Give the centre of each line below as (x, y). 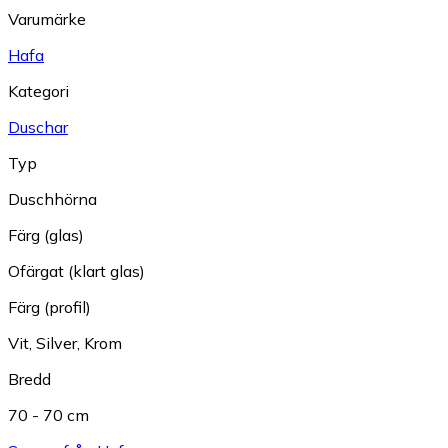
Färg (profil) (49, 306)
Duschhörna (52, 198)
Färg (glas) (46, 234)
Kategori (38, 90)
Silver (56, 342)
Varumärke (47, 18)
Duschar (38, 126)
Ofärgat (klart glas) (76, 270)
